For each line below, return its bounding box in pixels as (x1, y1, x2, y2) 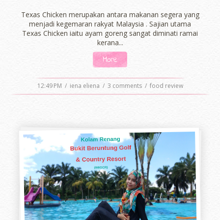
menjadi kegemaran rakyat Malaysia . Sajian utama (29, 19, 191, 28)
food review (149, 82, 183, 90)
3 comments (107, 82, 143, 90)
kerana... (97, 37, 123, 47)
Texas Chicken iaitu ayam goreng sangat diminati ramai (22, 28, 198, 38)
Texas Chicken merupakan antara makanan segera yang (21, 9, 199, 19)
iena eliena (69, 82, 101, 90)
